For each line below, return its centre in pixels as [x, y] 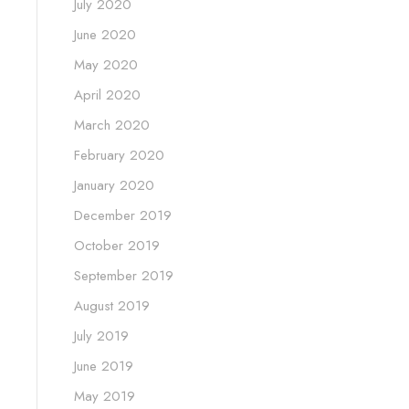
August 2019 [112, 306]
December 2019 [123, 216]
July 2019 [101, 336]
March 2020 [112, 126]
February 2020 [119, 156]
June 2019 [104, 367]
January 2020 [114, 186]
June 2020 [105, 35]
